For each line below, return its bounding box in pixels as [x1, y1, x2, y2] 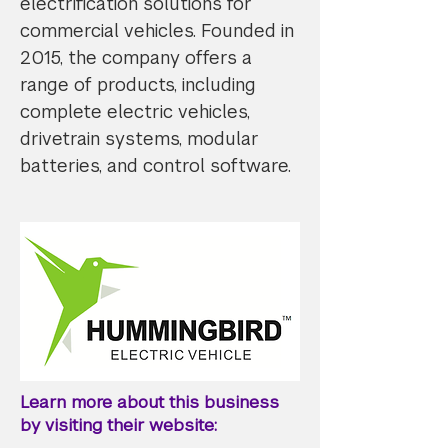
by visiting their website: [20, 414, 217, 436]
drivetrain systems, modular [20, 127, 259, 150]
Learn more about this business [20, 391, 279, 413]
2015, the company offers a [20, 46, 252, 69]
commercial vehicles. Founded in [20, 19, 294, 42]
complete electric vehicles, [20, 100, 250, 123]
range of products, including [20, 73, 256, 96]
